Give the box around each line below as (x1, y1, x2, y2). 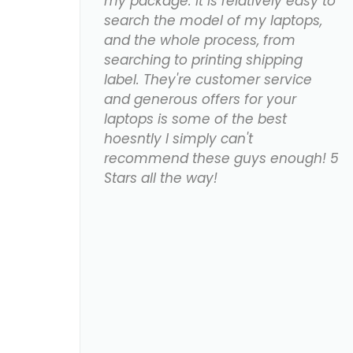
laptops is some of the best (104, 110, 288, 129)
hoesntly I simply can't (104, 129, 254, 149)
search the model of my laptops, (104, 11, 323, 31)
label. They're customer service (104, 70, 313, 90)
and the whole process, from (104, 31, 296, 50)
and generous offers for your (104, 90, 297, 110)
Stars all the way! (104, 169, 218, 188)
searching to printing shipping (104, 50, 303, 70)
